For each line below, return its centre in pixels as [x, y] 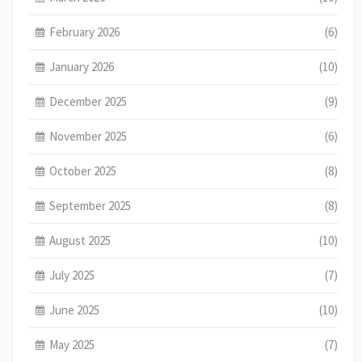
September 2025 [90, 206]
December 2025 [88, 102]
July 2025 [72, 276]
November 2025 [88, 137]
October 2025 [83, 171]
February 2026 [85, 32]
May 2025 [72, 345]
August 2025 [80, 241]
